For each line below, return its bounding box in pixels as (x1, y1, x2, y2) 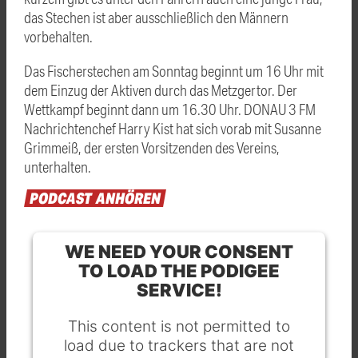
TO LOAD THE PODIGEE (78, 260, 280, 281)
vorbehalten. (24, 26, 93, 46)
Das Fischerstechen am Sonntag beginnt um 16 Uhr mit (24, 61, 324, 80)
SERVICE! (136, 279, 222, 300)
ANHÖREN (93, 188, 163, 209)
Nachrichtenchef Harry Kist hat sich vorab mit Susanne (24, 118, 321, 137)
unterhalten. (24, 157, 91, 176)
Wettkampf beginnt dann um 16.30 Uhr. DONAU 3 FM (24, 99, 316, 118)
